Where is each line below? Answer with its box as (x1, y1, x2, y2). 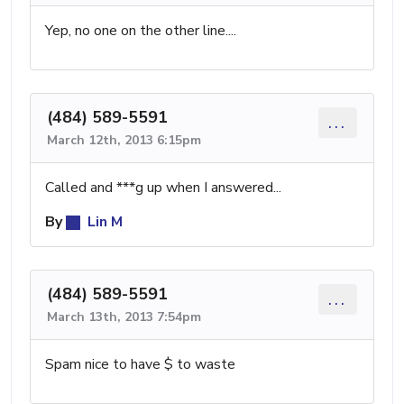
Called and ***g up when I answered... (45, 177, 281, 197)
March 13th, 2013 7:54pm (47, 308, 201, 326)
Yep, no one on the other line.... (45, 20, 236, 41)
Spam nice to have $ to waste (45, 353, 235, 374)
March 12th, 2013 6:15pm (47, 131, 201, 149)
